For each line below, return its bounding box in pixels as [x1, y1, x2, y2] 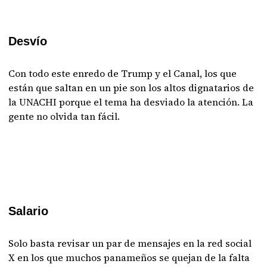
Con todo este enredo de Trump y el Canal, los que [8, 67, 237, 80]
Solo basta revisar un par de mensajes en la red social [8, 237, 252, 250]
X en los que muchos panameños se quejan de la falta [8, 251, 250, 264]
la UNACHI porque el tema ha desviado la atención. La [8, 95, 254, 108]
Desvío [8, 35, 48, 48]
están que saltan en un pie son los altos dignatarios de [8, 81, 254, 94]
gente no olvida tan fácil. [8, 110, 120, 123]
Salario [8, 204, 49, 218]
